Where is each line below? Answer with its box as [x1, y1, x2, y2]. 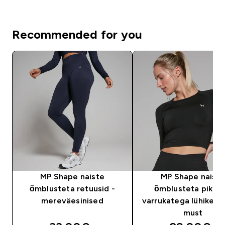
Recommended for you [12, 27, 142, 41]
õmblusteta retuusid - [29, 184, 116, 193]
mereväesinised [41, 196, 103, 205]
